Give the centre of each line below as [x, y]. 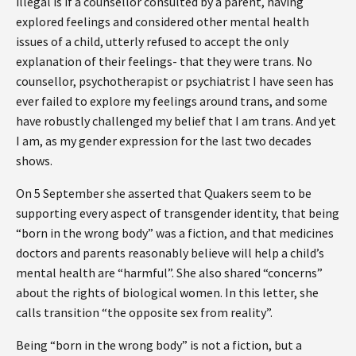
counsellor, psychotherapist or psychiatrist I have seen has [175, 81]
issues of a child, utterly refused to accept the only [152, 41]
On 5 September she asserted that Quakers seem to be [164, 193]
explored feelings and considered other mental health [163, 21]
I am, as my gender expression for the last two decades [164, 140]
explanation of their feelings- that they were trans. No [164, 61]
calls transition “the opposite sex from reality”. [144, 312]
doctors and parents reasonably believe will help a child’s [170, 252]
